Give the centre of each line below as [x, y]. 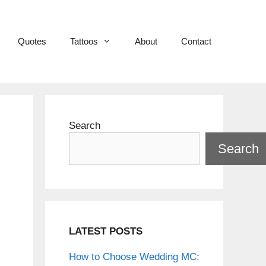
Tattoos [84, 41]
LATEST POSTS [106, 231]
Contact [196, 41]
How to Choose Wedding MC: [134, 257]
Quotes [32, 41]
